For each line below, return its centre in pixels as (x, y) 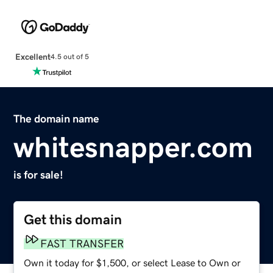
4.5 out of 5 (69, 57)
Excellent (33, 56)
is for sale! (39, 175)
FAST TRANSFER (82, 243)
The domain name (57, 119)
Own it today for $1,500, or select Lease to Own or (133, 262)
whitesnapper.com (133, 147)
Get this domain (73, 219)
